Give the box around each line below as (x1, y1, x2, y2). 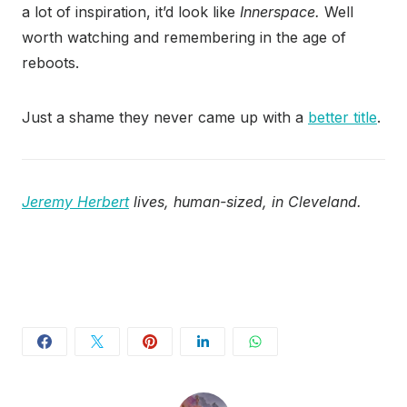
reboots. (22, 54, 79, 73)
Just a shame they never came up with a (22, 108, 308, 127)
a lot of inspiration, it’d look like (22, 3, 240, 22)
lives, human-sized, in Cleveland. (129, 193, 362, 212)
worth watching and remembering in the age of (22, 28, 346, 47)
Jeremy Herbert (22, 193, 129, 212)
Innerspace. (240, 3, 320, 22)
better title (308, 108, 377, 127)
